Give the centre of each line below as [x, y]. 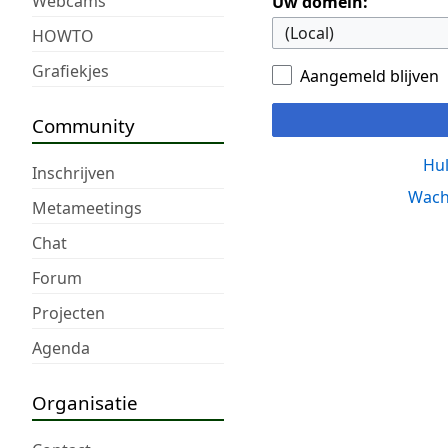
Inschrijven [73, 172]
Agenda [61, 347]
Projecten [68, 312]
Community [83, 125]
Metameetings [87, 207]
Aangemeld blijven [369, 76]
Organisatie [85, 402]
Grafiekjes [70, 70]
